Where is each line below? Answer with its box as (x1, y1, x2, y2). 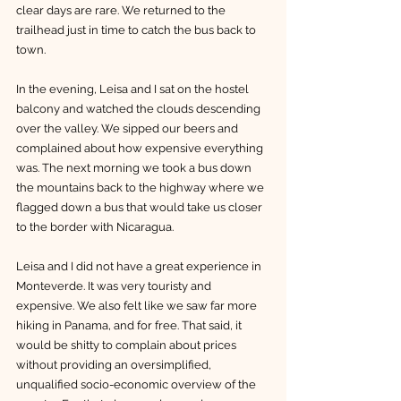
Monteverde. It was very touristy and (16, 278, 214, 293)
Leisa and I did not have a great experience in (16, 259, 264, 273)
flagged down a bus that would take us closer (16, 200, 265, 214)
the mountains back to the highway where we (16, 180, 267, 194)
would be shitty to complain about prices (16, 337, 239, 352)
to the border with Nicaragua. (16, 219, 176, 234)
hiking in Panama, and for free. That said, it (16, 318, 244, 332)
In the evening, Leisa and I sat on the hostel (16, 81, 252, 96)
